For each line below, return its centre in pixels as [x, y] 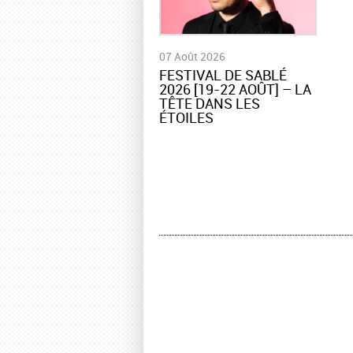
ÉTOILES [186, 118]
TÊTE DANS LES [210, 104]
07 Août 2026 [192, 57]
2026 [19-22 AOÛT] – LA [235, 89]
